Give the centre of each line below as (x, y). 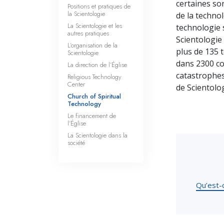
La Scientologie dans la (97, 135)
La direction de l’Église (97, 65)
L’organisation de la (92, 45)
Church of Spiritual (94, 96)
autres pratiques (88, 33)
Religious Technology (94, 77)
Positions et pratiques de (99, 6)
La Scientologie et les (95, 26)
